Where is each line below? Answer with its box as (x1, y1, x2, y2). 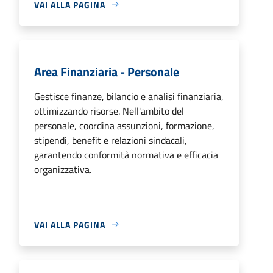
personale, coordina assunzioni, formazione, (34, 118, 214, 133)
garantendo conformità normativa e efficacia (34, 147, 218, 162)
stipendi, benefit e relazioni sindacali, (34, 132, 187, 147)
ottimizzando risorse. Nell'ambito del (34, 103, 184, 118)
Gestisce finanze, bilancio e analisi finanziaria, (34, 88, 224, 104)
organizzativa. (34, 161, 91, 177)
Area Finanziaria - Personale (34, 62, 179, 81)
